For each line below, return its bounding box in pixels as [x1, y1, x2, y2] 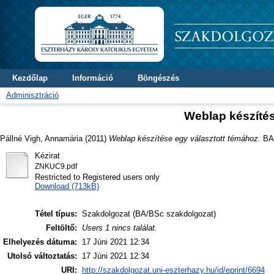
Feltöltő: [46, 223, 77, 233]
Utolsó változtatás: [7, 251, 77, 261]
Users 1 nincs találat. [82, 223, 157, 233]
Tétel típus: [35, 209, 77, 219]
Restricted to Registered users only [34, 172, 160, 182]
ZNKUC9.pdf [34, 162, 77, 170]
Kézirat [34, 150, 60, 160]
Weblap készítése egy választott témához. [109, 133, 261, 143]
